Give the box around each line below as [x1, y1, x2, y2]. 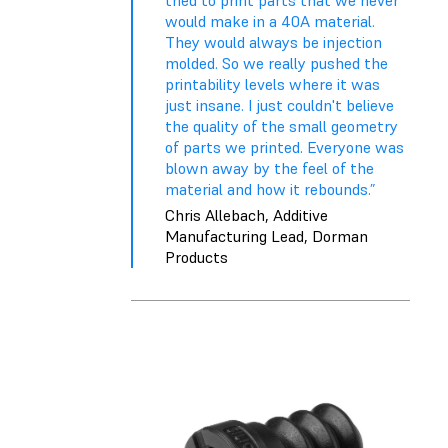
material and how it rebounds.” [165, 179, 375, 200]
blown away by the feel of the [165, 158, 374, 179]
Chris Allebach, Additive [165, 204, 328, 225]
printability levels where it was [165, 74, 380, 95]
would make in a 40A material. [165, 11, 375, 32]
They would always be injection [165, 32, 382, 53]
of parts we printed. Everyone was [165, 137, 404, 158]
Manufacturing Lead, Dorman [165, 225, 368, 246]
